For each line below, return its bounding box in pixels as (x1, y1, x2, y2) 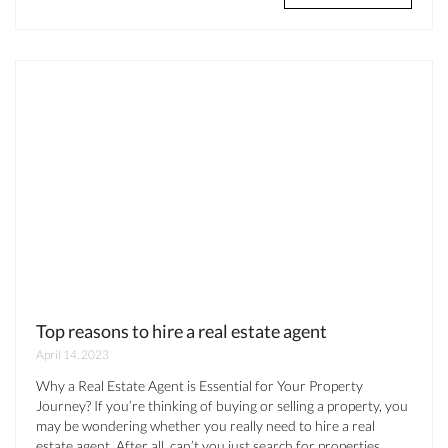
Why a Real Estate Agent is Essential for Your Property (36, 377, 363, 394)
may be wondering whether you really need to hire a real (36, 417, 375, 434)
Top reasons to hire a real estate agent (36, 320, 327, 342)
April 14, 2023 (36, 347, 109, 362)
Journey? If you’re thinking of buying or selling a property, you (36, 397, 408, 414)
